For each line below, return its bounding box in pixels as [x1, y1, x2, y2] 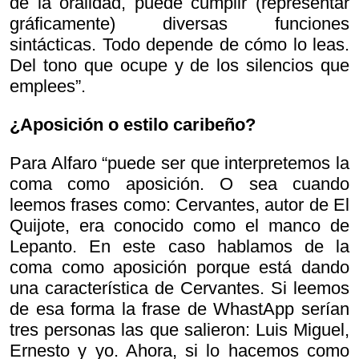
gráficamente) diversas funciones [10, 14, 349, 34]
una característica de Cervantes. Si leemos [10, 278, 349, 299]
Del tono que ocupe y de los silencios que [10, 55, 349, 76]
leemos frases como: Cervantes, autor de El [10, 195, 349, 216]
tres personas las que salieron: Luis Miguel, [10, 320, 349, 341]
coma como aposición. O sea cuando [10, 174, 349, 195]
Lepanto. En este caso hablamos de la [10, 236, 349, 257]
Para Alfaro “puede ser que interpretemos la [10, 153, 349, 174]
